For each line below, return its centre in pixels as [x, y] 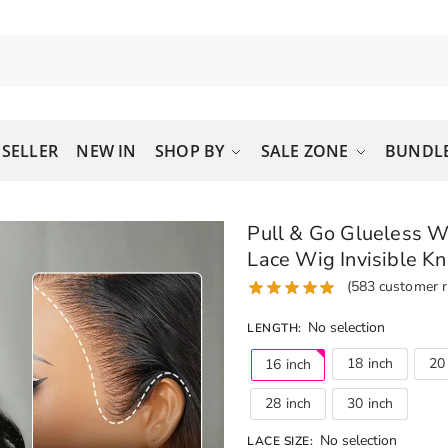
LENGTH [273, 327]
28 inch [288, 403]
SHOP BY [190, 151]
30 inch [370, 403]
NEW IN [106, 151]
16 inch [288, 364]
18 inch [370, 363]
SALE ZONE [304, 151]
